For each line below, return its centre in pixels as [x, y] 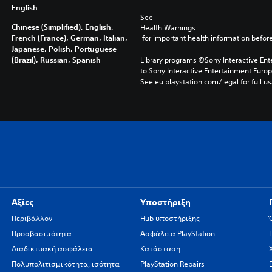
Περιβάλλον [32, 218]
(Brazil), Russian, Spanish [56, 59]
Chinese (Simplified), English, [62, 27]
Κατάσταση [160, 249]
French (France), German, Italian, [69, 38]
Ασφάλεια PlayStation [177, 233]
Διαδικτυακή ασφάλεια [52, 249]
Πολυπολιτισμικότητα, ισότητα [65, 264]
